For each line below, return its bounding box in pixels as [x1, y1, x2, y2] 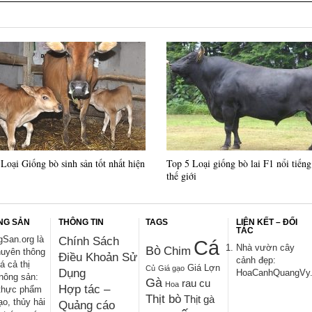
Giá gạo [158, 264, 185, 273]
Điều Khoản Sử [58, 251, 138, 265]
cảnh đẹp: [236, 255, 276, 266]
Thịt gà [184, 294, 214, 306]
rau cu [182, 278, 210, 290]
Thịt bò [146, 292, 181, 306]
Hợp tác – [58, 283, 111, 297]
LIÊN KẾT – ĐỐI [236, 217, 298, 228]
